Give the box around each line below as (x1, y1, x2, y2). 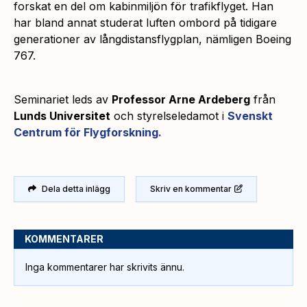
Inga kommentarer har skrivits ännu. (25, 260, 184, 273)
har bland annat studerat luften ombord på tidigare (14, 15, 277, 29)
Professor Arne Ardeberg (112, 92, 250, 106)
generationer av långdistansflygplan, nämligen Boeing (14, 32, 291, 46)
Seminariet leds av (14, 92, 112, 106)
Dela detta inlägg (42, 183, 110, 194)
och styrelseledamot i (110, 108, 228, 123)
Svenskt (228, 108, 273, 123)
